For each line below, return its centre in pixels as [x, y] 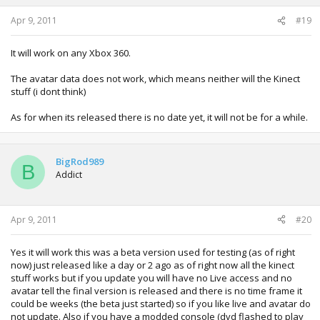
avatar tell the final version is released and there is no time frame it [156, 290]
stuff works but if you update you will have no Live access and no [151, 277]
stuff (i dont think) [48, 92]
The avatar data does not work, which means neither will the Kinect [155, 79]
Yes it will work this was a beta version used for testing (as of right [153, 252]
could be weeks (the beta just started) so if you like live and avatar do [161, 303]
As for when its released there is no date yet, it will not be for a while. [159, 117]
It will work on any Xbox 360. [71, 53]
